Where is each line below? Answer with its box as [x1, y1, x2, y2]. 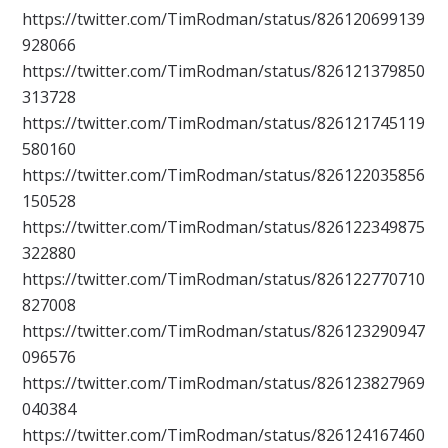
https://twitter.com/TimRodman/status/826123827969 [22, 372, 426, 395]
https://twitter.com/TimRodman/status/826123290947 [22, 320, 426, 343]
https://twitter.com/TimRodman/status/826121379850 [22, 60, 426, 83]
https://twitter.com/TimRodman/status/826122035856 [22, 164, 426, 187]
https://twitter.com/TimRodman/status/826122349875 [22, 216, 426, 239]
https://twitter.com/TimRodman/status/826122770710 [22, 268, 426, 291]
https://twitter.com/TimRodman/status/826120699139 [22, 8, 426, 31]
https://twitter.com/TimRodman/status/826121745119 [22, 112, 426, 135]
